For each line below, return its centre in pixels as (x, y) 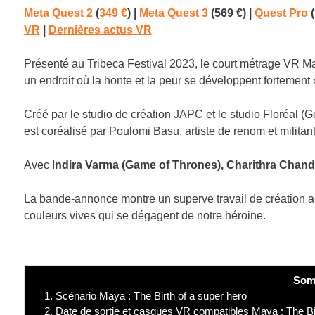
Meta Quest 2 (58, 13)
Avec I (39, 165)
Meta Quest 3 (173, 13)
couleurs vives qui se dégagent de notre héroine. (144, 215)
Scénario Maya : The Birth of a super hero (149, 295)
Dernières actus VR (100, 30)
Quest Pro (281, 13)
